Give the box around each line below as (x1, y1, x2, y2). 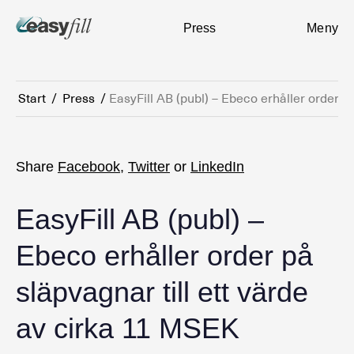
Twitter (128, 159, 170, 175)
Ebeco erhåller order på (16, 239, 313, 272)
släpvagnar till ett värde (16, 276, 308, 308)
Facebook (58, 159, 120, 175)
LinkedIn (190, 159, 244, 175)
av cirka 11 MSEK (16, 312, 239, 345)
